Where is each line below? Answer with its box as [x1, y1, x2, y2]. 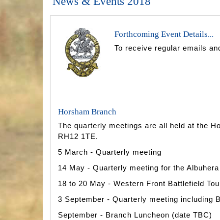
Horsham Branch [58, 107, 116, 117]
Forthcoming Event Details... [114, 29, 214, 39]
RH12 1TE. [58, 132, 98, 141]
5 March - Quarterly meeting [58, 148, 162, 157]
